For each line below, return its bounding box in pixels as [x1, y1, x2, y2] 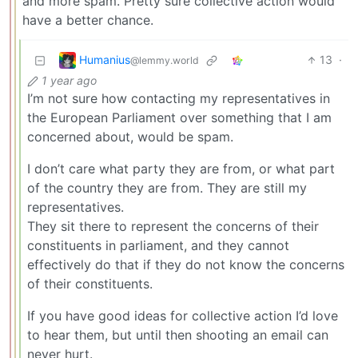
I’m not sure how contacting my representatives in [27, 90, 330, 107]
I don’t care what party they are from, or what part [27, 161, 335, 177]
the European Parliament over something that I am [27, 109, 332, 126]
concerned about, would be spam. [27, 129, 233, 145]
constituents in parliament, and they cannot [27, 237, 289, 254]
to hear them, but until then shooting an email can [27, 327, 328, 344]
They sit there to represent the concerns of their [27, 218, 319, 235]
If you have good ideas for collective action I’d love [27, 308, 338, 324]
